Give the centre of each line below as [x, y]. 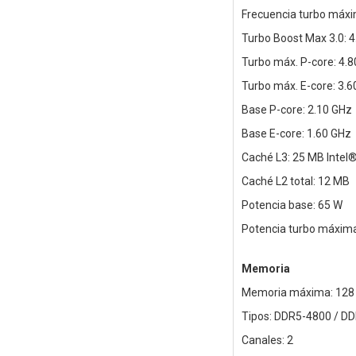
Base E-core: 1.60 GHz [296, 134]
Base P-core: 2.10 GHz [296, 110]
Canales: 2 [267, 341]
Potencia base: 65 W [292, 205]
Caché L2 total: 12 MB [295, 182]
